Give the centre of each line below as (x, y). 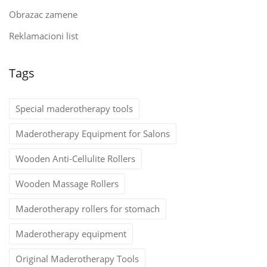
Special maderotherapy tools (74, 108)
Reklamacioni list (44, 36)
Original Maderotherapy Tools (77, 259)
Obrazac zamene (43, 14)
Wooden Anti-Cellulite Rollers (75, 159)
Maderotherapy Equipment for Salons (93, 133)
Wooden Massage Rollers (67, 184)
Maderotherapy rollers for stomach (88, 209)
